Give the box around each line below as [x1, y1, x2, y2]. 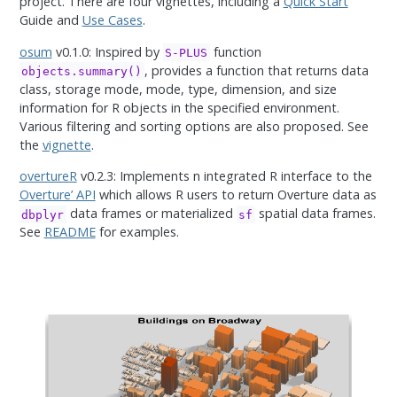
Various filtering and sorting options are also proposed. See [19, 117, 369, 135]
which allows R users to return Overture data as [95, 186, 377, 204]
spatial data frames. [254, 205, 376, 222]
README [43, 223, 96, 241]
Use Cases [82, 12, 143, 29]
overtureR [19, 167, 77, 185]
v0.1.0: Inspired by [51, 43, 163, 60]
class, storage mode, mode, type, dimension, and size [19, 80, 337, 97]
